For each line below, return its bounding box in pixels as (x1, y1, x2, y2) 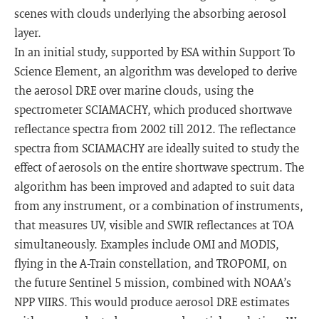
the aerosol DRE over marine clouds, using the (14, 83, 253, 98)
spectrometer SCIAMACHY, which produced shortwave (14, 102, 292, 117)
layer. (14, 25, 41, 40)
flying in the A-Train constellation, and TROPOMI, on (14, 256, 287, 271)
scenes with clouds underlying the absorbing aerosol (14, 6, 286, 21)
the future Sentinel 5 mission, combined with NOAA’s (14, 275, 291, 290)
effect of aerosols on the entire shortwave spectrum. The (14, 159, 304, 174)
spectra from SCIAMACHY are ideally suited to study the (14, 140, 299, 155)
